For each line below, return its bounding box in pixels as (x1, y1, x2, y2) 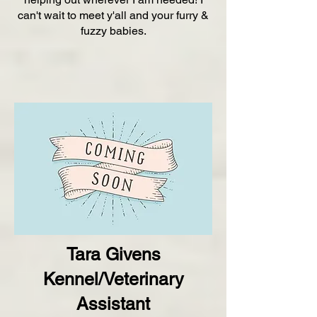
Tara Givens (66, 244, 161, 265)
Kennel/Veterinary (42, 269, 184, 289)
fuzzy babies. (80, 24, 146, 38)
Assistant (76, 294, 150, 314)
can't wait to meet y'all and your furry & (18, 8, 209, 22)
